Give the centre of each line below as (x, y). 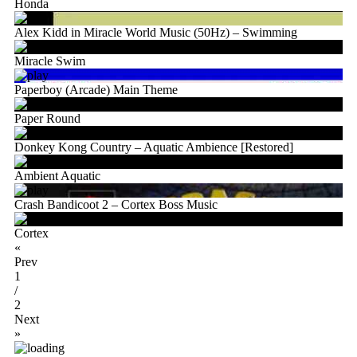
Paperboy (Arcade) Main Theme (96, 89)
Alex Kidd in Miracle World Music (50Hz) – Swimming (156, 32)
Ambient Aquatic (57, 175)
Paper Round (47, 118)
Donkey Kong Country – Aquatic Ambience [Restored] (154, 147)
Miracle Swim (50, 61)
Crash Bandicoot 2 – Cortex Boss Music (116, 204)
